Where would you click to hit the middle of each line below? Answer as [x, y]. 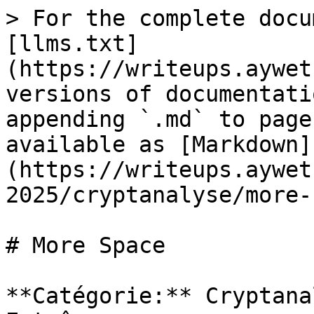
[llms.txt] [72, 43]
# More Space [86, 245]
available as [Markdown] [159, 144]
